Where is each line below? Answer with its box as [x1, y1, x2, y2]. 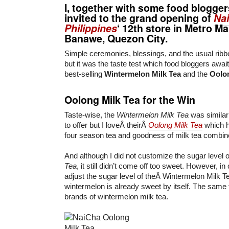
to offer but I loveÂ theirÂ [64, 120, 148, 129]
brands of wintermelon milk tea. [64, 192, 168, 201]
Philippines [64, 20, 117, 35]
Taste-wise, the [64, 110, 117, 119]
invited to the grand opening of [64, 10, 214, 25]
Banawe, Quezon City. [64, 31, 168, 45]
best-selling [64, 69, 104, 78]
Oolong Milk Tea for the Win [64, 92, 195, 107]
